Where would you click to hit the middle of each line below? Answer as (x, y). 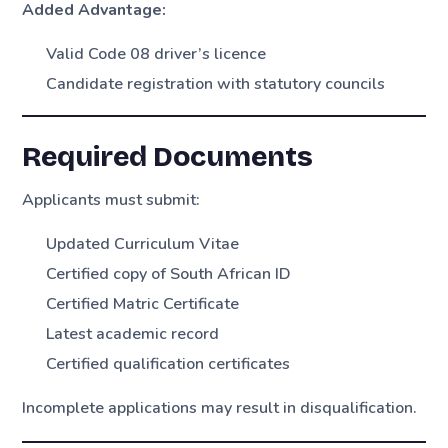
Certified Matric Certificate (143, 303)
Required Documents (168, 156)
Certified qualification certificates (168, 363)
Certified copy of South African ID (169, 273)
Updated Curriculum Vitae (143, 243)
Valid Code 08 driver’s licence (156, 54)
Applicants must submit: (111, 199)
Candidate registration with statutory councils (216, 84)
